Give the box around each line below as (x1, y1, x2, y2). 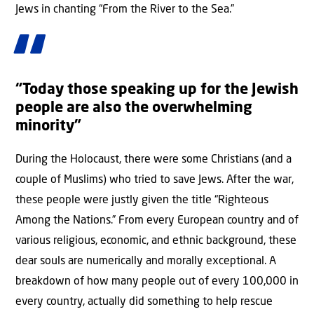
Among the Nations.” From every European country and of (15, 215, 299, 226)
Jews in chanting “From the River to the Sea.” (15, 4, 234, 15)
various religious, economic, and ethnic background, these (15, 235, 296, 247)
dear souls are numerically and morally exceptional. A (15, 256, 276, 267)
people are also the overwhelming (15, 101, 252, 116)
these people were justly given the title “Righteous (15, 195, 268, 206)
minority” (15, 119, 81, 134)
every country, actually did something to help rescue (15, 296, 273, 308)
